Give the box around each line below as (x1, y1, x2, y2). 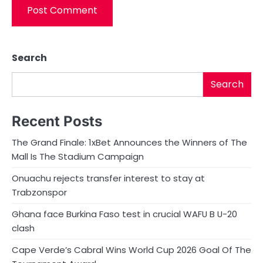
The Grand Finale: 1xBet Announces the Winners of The (12, 136, 249, 149)
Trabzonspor (12, 186, 67, 198)
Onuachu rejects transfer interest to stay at (12, 171, 205, 184)
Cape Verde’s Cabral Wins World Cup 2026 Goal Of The (12, 243, 251, 256)
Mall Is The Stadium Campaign (12, 150, 146, 163)
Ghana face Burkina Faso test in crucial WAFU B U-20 (12, 207, 237, 220)
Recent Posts (12, 112, 102, 130)
